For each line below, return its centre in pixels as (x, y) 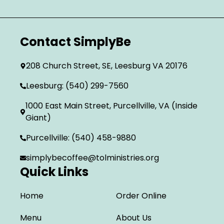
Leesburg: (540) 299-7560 (77, 86)
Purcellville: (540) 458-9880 (81, 138)
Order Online (141, 196)
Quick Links (54, 172)
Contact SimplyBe (75, 42)
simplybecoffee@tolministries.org (92, 158)
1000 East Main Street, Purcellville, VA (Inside (111, 106)
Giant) (38, 118)
